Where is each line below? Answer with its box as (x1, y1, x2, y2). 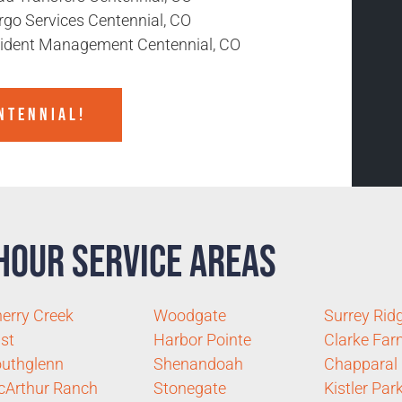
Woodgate (153, 305, 226, 325)
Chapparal (323, 354, 398, 373)
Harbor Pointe (153, 329, 251, 349)
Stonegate (153, 378, 226, 398)
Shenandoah (153, 354, 243, 373)
